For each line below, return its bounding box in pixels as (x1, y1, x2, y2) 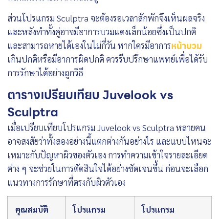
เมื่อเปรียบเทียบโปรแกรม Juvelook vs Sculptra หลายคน (7, 122, 206, 133)
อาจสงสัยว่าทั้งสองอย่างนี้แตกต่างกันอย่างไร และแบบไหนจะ (7, 135, 212, 147)
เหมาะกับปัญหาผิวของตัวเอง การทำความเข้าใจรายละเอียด (7, 149, 208, 161)
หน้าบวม (171, 40, 202, 51)
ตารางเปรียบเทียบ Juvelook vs (7, 85, 173, 105)
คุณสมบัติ (15, 204, 48, 215)
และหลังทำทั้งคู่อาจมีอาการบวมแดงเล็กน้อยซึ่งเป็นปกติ (7, 25, 196, 37)
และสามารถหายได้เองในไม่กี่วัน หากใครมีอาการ (7, 39, 171, 51)
